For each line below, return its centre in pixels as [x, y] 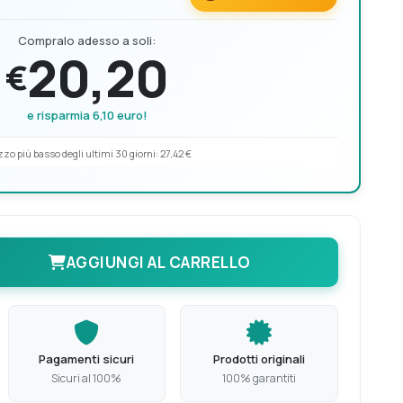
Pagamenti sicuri [87, 359]
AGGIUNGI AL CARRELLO [158, 262]
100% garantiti [260, 378]
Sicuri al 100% [87, 378]
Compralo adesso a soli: [87, 40]
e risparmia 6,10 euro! [87, 115]
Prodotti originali [260, 359]
